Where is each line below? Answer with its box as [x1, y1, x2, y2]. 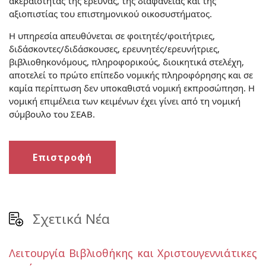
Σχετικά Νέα [33, 209, 110, 228]
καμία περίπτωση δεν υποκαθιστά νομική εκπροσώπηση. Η [9, 81, 255, 94]
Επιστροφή [33, 150, 92, 164]
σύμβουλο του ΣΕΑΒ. [9, 107, 95, 120]
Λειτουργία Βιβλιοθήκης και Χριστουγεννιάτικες [9, 245, 257, 260]
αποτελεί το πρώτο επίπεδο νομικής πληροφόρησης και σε [9, 68, 253, 81]
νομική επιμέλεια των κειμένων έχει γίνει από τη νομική [9, 94, 240, 107]
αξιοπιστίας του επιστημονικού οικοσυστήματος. [9, 7, 212, 20]
